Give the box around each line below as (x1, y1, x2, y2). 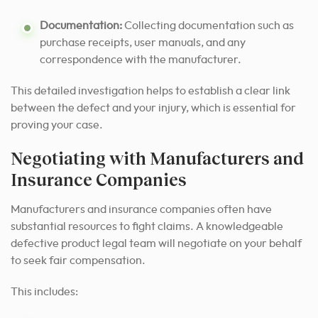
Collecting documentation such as (122, 20, 294, 32)
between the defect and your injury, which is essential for (11, 102, 296, 114)
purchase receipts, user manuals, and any (40, 37, 246, 49)
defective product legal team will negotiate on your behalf (11, 238, 302, 250)
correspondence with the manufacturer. (40, 54, 241, 66)
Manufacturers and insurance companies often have (11, 204, 272, 216)
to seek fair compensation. (11, 255, 146, 267)
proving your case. (11, 119, 103, 131)
